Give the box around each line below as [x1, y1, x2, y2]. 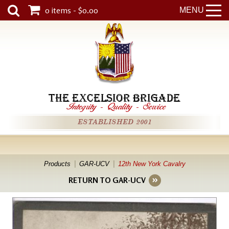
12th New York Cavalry [118, 160, 186, 168]
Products [43, 160, 71, 168]
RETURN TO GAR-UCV [68, 175, 146, 185]
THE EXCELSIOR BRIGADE [49, 91, 180, 105]
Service [144, 100, 167, 112]
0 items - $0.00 [45, 5, 98, 15]
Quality [108, 100, 133, 112]
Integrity [67, 100, 97, 112]
